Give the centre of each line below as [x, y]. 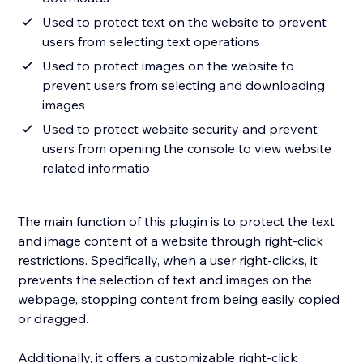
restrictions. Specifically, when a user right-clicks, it [168, 261]
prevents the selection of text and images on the [165, 280]
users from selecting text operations [152, 42]
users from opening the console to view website [187, 149]
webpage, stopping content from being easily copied [179, 299]
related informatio [96, 168]
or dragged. [55, 319]
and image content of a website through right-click [171, 241]
